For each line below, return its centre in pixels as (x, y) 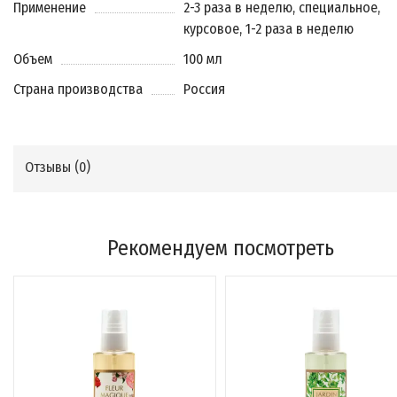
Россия (205, 89)
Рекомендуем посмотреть (220, 248)
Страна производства (78, 89)
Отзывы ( (52, 167)
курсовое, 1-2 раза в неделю (269, 29)
